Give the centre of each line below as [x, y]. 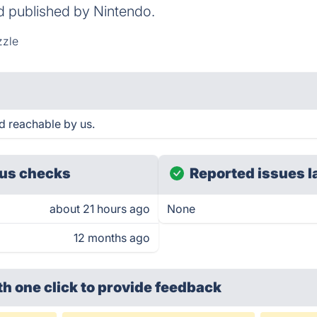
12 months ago [112, 238]
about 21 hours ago [100, 209]
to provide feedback [151, 287]
